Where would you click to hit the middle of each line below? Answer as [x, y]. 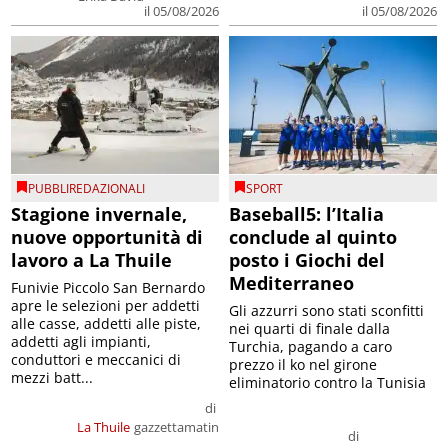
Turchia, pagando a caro [310, 347]
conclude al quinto [313, 237]
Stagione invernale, [99, 214]
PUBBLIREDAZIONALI [87, 189]
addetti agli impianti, [81, 342]
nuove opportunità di [107, 237]
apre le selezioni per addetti [106, 306]
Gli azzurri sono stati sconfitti [326, 311]
